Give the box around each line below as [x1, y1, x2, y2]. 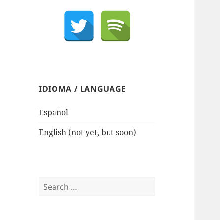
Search [38, 176, 65, 188]
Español [39, 107, 69, 118]
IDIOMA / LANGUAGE [39, 83, 126, 94]
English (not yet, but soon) [39, 126, 137, 137]
